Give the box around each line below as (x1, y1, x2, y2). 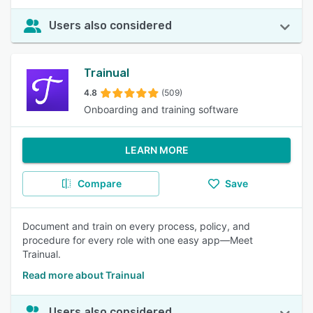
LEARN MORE (124, 144, 189, 156)
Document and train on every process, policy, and (22, 220, 250, 232)
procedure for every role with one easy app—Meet (22, 234, 253, 246)
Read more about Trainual (22, 269, 145, 281)
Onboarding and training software (84, 103, 238, 115)
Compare (77, 177, 122, 189)
